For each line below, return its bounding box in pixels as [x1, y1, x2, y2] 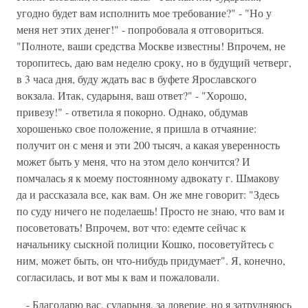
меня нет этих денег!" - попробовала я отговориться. [16, 22, 264, 36]
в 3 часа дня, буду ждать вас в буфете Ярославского [16, 71, 256, 86]
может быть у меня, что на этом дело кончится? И [16, 154, 250, 168]
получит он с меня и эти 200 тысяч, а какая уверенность [16, 137, 280, 152]
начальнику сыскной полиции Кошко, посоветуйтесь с [16, 236, 274, 251]
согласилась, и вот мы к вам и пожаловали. [16, 269, 219, 284]
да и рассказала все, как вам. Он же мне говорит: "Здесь [16, 187, 279, 201]
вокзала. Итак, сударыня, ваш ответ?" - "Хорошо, [16, 88, 247, 102]
